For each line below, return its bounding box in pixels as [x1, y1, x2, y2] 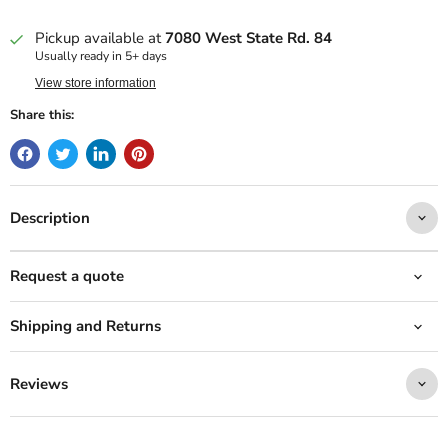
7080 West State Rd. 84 [165, 28, 332, 49]
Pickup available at [35, 28, 165, 49]
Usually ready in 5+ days [35, 48, 167, 65]
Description [10, 207, 90, 228]
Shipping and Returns [10, 316, 161, 337]
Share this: [10, 106, 74, 125]
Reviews [10, 373, 68, 394]
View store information [35, 76, 156, 91]
